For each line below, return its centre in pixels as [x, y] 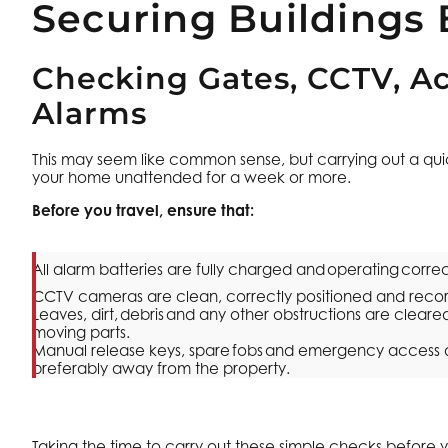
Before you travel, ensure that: [146, 211]
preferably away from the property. [161, 369]
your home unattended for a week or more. [192, 177]
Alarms [89, 113]
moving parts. [81, 333]
